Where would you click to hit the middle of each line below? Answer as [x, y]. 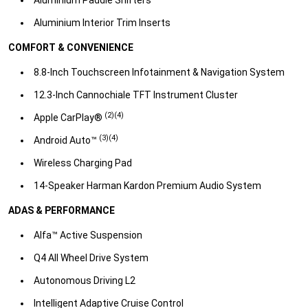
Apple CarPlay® [69, 117]
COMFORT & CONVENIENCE [71, 47]
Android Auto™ [66, 140]
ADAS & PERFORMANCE [62, 210]
